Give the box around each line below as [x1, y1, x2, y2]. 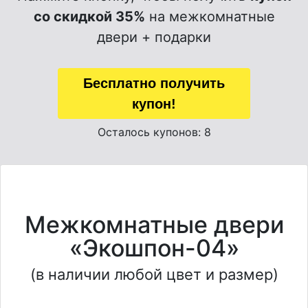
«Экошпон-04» [69, 234, 239, 262]
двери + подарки [97, 29, 211, 45]
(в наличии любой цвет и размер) [30, 265, 278, 283]
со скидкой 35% [33, 8, 145, 25]
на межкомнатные [144, 8, 275, 25]
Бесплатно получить [83, 76, 225, 91]
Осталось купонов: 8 [97, 125, 211, 139]
